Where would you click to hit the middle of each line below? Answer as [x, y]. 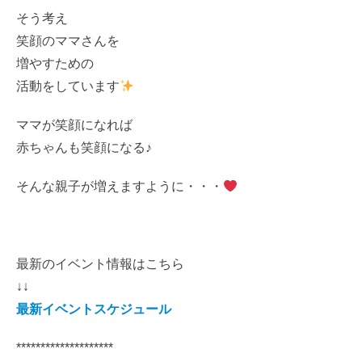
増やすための [55, 63]
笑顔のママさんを [68, 40]
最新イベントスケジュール [94, 309]
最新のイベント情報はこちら [100, 263]
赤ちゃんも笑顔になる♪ [84, 147]
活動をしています [68, 86]
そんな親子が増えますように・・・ [120, 186]
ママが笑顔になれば [81, 124]
